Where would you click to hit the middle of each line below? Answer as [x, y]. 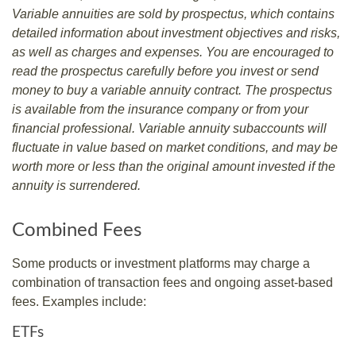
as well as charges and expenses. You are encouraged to [173, 52]
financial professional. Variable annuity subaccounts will [169, 128]
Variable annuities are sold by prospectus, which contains [173, 14]
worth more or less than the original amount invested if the [174, 166]
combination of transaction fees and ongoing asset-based [172, 282]
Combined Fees [77, 230]
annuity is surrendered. [76, 185]
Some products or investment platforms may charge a [161, 263]
